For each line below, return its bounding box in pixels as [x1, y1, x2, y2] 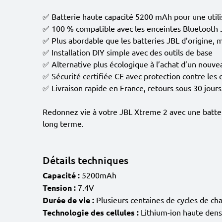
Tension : [43, 182, 76, 193]
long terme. [43, 118, 84, 128]
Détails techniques [43, 154, 128, 166]
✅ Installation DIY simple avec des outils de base [43, 47, 213, 57]
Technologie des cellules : [43, 207, 141, 218]
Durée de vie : [43, 195, 96, 205]
